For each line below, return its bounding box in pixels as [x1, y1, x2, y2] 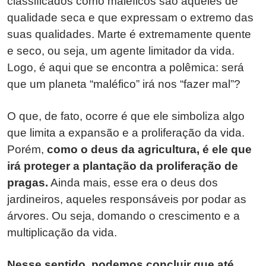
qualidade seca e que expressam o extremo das [7, 11, 254, 24]
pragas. [7, 176, 48, 189]
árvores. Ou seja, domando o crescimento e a [7, 209, 240, 222]
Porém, [7, 142, 47, 156]
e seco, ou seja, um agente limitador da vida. [7, 44, 235, 57]
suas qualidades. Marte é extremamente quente [7, 27, 251, 40]
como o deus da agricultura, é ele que [47, 142, 252, 156]
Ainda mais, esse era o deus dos [48, 176, 218, 189]
